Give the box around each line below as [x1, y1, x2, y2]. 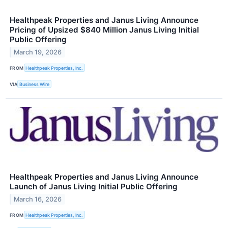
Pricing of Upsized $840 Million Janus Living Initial [10, 24, 199, 35]
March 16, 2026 [14, 195, 62, 204]
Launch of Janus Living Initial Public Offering [10, 182, 178, 192]
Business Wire [19, 81, 50, 87]
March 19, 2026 [14, 48, 62, 56]
